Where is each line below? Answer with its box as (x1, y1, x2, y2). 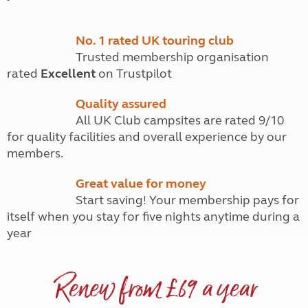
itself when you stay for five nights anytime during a (7, 209, 300, 224)
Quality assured (76, 96, 166, 111)
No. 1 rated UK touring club (76, 33, 234, 48)
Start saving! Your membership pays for (76, 192, 299, 208)
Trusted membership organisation (76, 49, 269, 65)
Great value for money (76, 176, 206, 191)
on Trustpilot (96, 66, 172, 81)
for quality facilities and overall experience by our (7, 129, 287, 144)
